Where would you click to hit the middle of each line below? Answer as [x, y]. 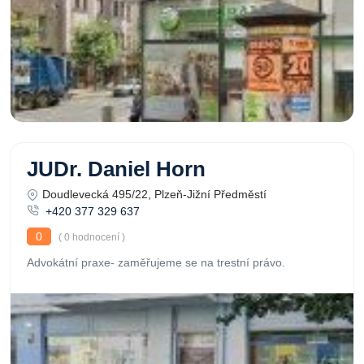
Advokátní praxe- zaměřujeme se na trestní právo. [156, 262]
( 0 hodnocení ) [91, 237]
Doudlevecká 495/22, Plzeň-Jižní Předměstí [154, 194]
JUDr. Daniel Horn [116, 169]
